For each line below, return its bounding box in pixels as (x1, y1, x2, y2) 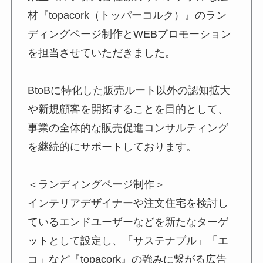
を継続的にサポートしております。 (27, 140, 197, 153)
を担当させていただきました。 (27, 46, 176, 59)
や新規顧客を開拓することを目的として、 (27, 103, 228, 115)
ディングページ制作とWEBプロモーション (27, 28, 231, 40)
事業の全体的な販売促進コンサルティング (27, 122, 228, 134)
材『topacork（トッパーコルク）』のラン (27, 9, 227, 21)
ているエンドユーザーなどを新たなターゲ (27, 215, 228, 228)
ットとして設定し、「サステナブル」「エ (27, 234, 228, 247)
